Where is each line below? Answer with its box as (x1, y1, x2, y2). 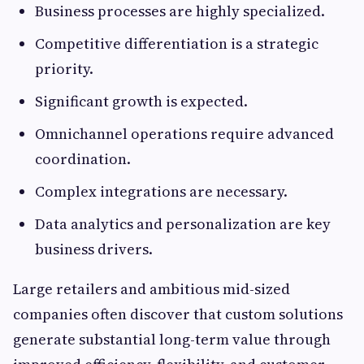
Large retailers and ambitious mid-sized (13, 279, 290, 300)
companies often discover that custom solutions (13, 304, 343, 325)
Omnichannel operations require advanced (35, 123, 334, 145)
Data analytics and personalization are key (35, 214, 331, 235)
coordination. (35, 149, 131, 170)
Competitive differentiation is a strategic (35, 33, 318, 54)
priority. (35, 58, 93, 80)
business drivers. (35, 239, 153, 260)
